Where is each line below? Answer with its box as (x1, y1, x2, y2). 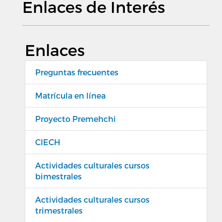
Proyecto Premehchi (35, 114, 116, 124)
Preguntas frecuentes (35, 67, 118, 77)
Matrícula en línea (35, 91, 106, 101)
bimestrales (35, 171, 82, 181)
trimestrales (35, 206, 83, 216)
